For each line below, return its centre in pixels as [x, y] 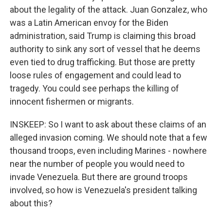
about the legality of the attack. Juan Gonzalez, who [109, 9]
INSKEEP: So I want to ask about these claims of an [108, 124]
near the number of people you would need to [97, 164]
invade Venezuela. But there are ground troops [99, 177]
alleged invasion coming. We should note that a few [109, 137]
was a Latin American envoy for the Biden [89, 23]
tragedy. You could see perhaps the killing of [94, 88]
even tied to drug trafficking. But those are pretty [102, 62]
